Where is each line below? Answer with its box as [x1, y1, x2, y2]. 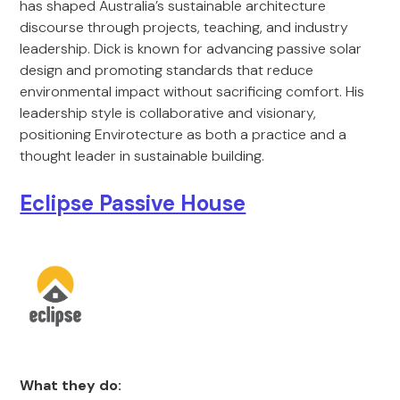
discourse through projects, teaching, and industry [20, 18, 349, 37]
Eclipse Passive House [20, 189, 246, 217]
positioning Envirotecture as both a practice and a [20, 125, 347, 144]
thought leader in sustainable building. [20, 146, 265, 165]
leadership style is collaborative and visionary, [20, 104, 317, 122]
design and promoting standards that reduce [20, 61, 314, 79]
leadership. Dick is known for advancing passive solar [20, 39, 362, 58]
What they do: [20, 376, 122, 395]
